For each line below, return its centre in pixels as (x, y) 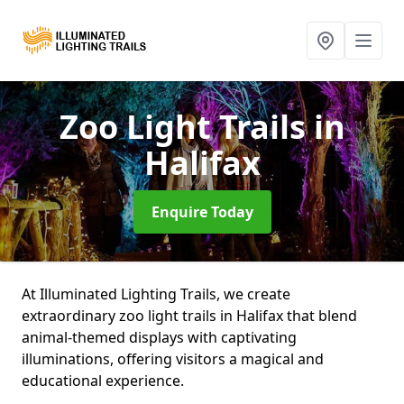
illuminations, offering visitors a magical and (173, 359)
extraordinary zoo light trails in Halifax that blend (189, 316)
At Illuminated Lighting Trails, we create (156, 294)
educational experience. (103, 381)
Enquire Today (202, 212)
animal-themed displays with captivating (159, 337)
